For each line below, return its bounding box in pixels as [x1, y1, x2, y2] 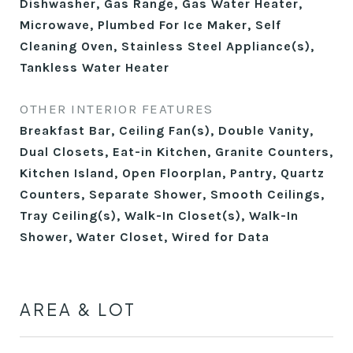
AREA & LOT [20, 299, 136, 320]
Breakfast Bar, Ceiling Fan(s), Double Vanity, [20, 123, 314, 138]
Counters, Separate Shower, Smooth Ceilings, [20, 187, 325, 202]
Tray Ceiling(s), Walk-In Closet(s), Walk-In [20, 208, 299, 223]
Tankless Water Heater [20, 60, 169, 75]
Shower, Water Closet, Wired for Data [20, 229, 269, 244]
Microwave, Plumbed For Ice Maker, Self [20, 17, 281, 32]
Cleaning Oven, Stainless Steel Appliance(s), [20, 39, 314, 54]
